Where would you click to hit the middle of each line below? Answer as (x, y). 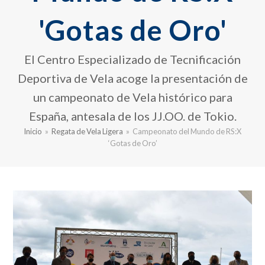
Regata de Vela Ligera (87, 132)
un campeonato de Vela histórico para (132, 97)
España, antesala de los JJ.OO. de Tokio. (132, 116)
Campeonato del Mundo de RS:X (187, 132)
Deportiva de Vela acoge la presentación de (132, 78)
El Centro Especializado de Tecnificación (132, 59)
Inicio (33, 132)
